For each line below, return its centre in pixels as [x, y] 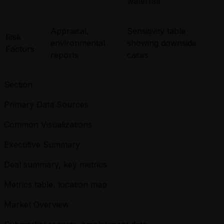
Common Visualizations [48, 124]
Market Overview [36, 204]
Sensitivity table [156, 31]
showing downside [162, 43]
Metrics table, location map [55, 184]
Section [18, 84]
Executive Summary [42, 144]
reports [64, 55]
